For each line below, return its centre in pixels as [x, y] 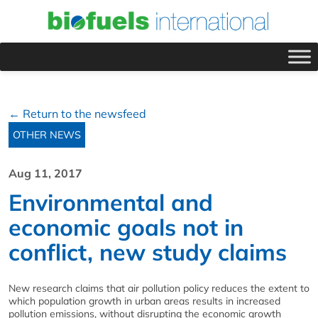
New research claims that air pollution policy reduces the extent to [159, 288]
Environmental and [111, 202]
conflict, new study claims [148, 252]
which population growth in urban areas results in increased [144, 301]
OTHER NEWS [47, 135]
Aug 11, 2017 [45, 173]
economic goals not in [126, 227]
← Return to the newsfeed [77, 113]
